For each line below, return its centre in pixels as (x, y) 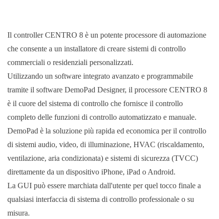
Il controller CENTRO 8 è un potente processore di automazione (107, 35)
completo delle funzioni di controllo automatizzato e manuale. (102, 117)
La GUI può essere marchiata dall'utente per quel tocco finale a (104, 185)
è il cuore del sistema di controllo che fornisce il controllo (95, 103)
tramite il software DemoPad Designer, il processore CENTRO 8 (107, 89)
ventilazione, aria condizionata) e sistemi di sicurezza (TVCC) (103, 158)
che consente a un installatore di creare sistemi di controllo (97, 48)
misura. (19, 213)
